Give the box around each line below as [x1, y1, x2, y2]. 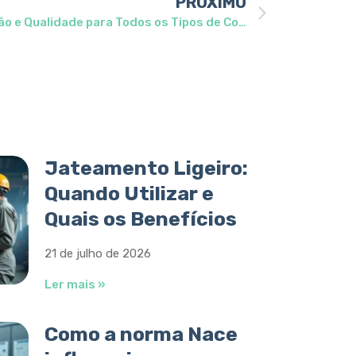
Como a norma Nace [44, 322, 238, 346]
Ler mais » [44, 277, 106, 292]
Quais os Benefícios [44, 207, 238, 230]
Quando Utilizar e [44, 181, 215, 205]
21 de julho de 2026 [44, 246, 152, 261]
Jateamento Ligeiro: [44, 156, 249, 180]
